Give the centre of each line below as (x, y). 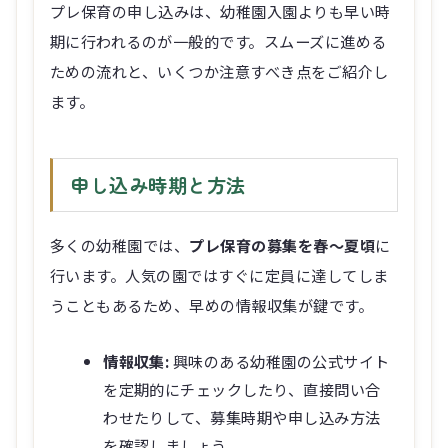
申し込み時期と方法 (158, 184)
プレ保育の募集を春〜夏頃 (282, 244)
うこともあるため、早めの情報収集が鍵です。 (212, 304)
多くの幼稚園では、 (120, 244)
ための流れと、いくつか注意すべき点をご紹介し (219, 71)
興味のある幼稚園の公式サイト (279, 360)
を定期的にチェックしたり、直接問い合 (242, 388)
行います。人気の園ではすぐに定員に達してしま (219, 274)
